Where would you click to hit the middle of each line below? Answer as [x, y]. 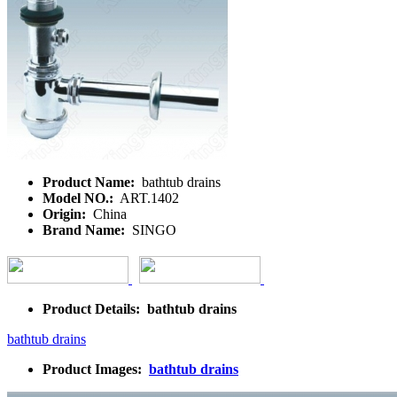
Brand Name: [86, 230]
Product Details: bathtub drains [140, 308]
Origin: [66, 214]
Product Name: [90, 182]
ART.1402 [148, 198]
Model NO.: [80, 198]
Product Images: [96, 369]
